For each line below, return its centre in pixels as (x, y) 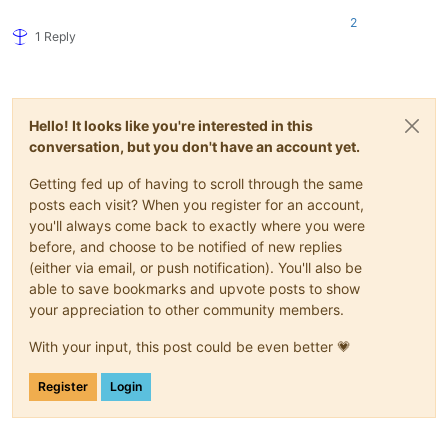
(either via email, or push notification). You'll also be (195, 268)
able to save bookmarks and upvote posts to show (194, 289)
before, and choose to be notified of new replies (185, 247)
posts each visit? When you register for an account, (196, 205)
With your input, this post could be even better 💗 (190, 347)
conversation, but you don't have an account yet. (194, 147)
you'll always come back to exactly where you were (197, 226)
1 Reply (55, 37)
